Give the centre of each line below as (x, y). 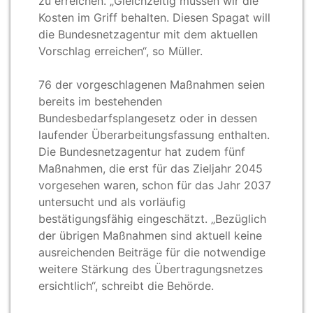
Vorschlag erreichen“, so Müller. (121, 51)
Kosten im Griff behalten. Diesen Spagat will (154, 17)
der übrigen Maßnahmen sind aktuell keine (150, 235)
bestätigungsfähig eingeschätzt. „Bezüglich (152, 218)
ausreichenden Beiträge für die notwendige (152, 252)
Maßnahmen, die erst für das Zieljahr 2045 (151, 168)
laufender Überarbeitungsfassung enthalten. (154, 134)
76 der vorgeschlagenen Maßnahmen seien (152, 84)
